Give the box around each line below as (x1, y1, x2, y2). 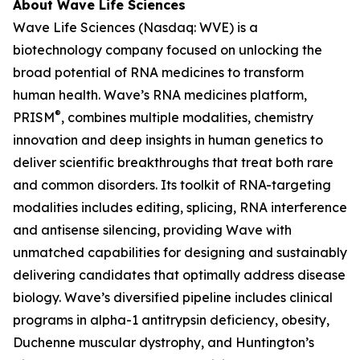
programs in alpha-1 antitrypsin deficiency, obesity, (13, 312, 329, 329)
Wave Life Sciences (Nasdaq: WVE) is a (13, 19, 258, 36)
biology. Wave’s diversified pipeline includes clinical (13, 289, 333, 306)
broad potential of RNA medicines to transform (13, 64, 304, 81)
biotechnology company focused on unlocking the (13, 42, 322, 59)
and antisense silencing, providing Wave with (13, 222, 292, 239)
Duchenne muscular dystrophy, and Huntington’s (13, 334, 314, 351)
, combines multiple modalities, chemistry (61, 109, 313, 126)
